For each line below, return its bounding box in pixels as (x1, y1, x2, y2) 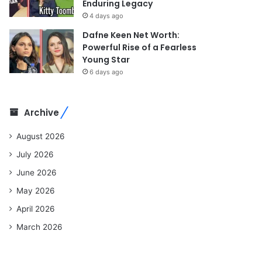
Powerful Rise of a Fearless (82, 41, 197, 53)
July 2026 (16, 149, 54, 159)
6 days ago (89, 67, 124, 76)
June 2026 (16, 167, 57, 177)
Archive (24, 106, 60, 119)
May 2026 (16, 185, 56, 195)
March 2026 (16, 222, 63, 232)
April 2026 (16, 204, 56, 213)
